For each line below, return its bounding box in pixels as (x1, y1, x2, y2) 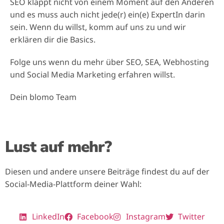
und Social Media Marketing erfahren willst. (10, 69, 175, 80)
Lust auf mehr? (5, 136, 111, 157)
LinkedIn (31, 211, 64, 222)
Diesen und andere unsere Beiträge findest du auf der (5, 166, 209, 177)
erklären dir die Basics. (10, 34, 95, 45)
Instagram (125, 211, 165, 222)
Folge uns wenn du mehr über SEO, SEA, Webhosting (10, 56, 209, 67)
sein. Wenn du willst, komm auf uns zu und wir (10, 21, 186, 32)
